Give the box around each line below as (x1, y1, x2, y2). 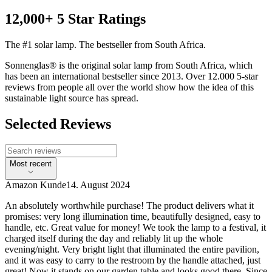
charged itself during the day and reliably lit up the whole (5, 233, 223, 244)
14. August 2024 (66, 180, 130, 191)
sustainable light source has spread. (5, 93, 138, 104)
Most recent (10, 158, 52, 168)
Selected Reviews (5, 115, 111, 132)
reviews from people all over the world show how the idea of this (5, 82, 254, 93)
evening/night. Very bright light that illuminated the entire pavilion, (5, 244, 259, 255)
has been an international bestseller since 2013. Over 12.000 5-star (5, 71, 258, 82)
